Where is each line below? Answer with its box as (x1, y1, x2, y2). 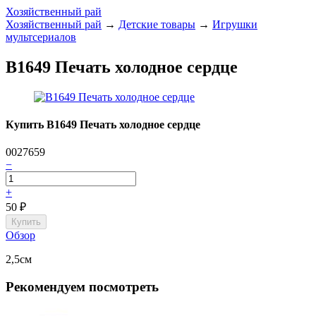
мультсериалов (6, 31, 76, 43)
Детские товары (119, 18, 195, 30)
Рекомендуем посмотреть (6, 279, 159, 295)
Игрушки (212, 18, 257, 30)
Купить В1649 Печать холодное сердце (6, 119, 200, 131)
